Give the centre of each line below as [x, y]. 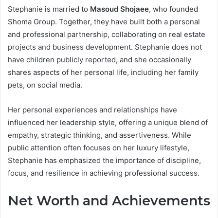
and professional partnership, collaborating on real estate [107, 35]
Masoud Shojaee [119, 9]
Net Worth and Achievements [109, 201]
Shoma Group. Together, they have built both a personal [104, 22]
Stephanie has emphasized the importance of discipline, [104, 161]
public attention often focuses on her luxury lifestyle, [99, 148]
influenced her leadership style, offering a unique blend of [108, 123]
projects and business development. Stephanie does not [105, 47]
